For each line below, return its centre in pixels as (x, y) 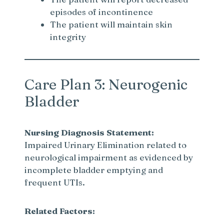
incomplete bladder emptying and (94, 170)
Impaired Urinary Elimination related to (106, 145)
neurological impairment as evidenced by (109, 157)
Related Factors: (60, 211)
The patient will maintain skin (111, 24)
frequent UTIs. (55, 182)
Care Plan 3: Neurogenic (106, 84)
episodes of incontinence (102, 12)
